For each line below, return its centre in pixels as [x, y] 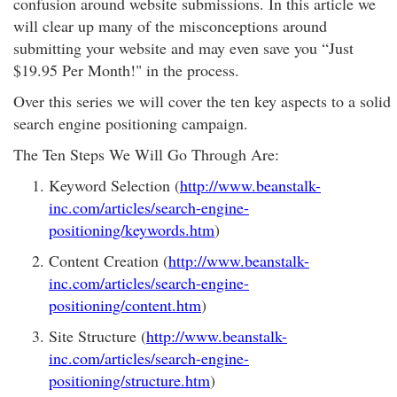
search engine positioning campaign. [131, 123]
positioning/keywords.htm [132, 230]
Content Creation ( [109, 261]
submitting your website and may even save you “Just [183, 48]
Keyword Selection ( [114, 185]
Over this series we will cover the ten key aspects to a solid [202, 101]
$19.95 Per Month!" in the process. [126, 70]
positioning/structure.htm [129, 380]
